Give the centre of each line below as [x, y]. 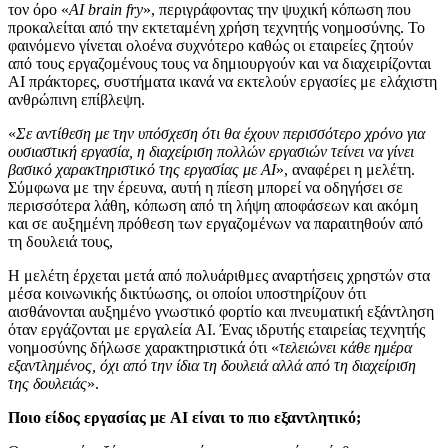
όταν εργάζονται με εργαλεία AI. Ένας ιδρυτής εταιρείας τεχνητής [216, 329]
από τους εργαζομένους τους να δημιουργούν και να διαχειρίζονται [219, 63]
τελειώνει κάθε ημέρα [345, 347]
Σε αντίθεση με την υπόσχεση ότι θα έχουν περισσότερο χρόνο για [220, 133]
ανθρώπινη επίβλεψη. [76, 99]
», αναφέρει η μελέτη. [345, 169]
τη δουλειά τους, [60, 241]
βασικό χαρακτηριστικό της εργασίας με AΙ [142, 169]
